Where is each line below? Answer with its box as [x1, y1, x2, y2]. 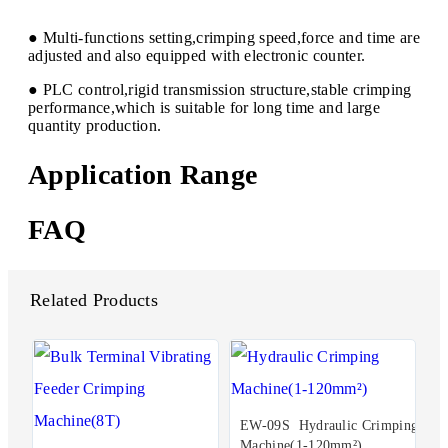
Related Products [30, 290, 159, 311]
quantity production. [28, 117, 162, 135]
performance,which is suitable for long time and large [28, 99, 380, 117]
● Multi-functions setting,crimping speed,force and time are [28, 29, 420, 47]
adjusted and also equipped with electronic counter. [28, 47, 366, 65]
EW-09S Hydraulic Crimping [240, 418, 419, 434]
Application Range [28, 158, 258, 190]
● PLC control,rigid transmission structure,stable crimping [28, 81, 412, 99]
